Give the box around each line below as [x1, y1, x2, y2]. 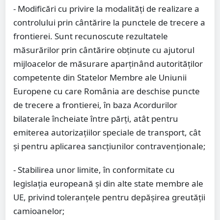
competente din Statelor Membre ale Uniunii [13, 72, 187, 83]
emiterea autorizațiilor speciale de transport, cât [13, 127, 201, 138]
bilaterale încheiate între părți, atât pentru [13, 113, 178, 125]
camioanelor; [13, 205, 65, 217]
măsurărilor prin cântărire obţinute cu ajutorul [13, 44, 194, 56]
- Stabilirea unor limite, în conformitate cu [13, 164, 175, 176]
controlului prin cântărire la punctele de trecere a [13, 17, 205, 28]
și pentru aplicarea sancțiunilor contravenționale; [13, 140, 206, 152]
